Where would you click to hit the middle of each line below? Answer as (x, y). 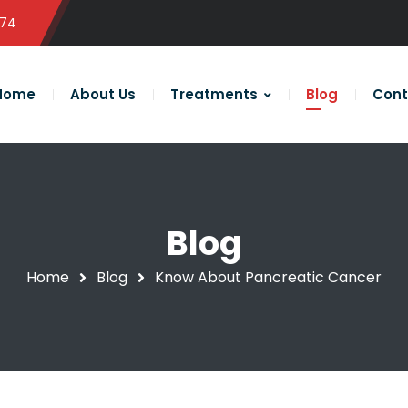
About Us (102, 94)
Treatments (214, 94)
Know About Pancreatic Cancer (268, 277)
